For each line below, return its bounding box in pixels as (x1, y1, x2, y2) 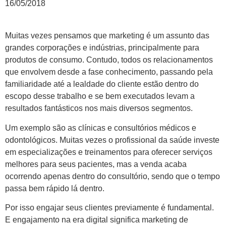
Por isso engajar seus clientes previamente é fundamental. (5, 203, 214, 212)
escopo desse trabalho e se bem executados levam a (5, 92, 195, 101)
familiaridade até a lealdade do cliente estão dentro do (5, 80, 199, 89)
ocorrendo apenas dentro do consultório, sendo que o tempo (5, 172, 220, 181)
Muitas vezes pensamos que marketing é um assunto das (5, 31, 209, 40)
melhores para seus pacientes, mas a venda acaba (5, 159, 187, 168)
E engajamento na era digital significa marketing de (5, 215, 188, 224)
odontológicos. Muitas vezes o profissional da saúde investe (5, 135, 219, 144)
